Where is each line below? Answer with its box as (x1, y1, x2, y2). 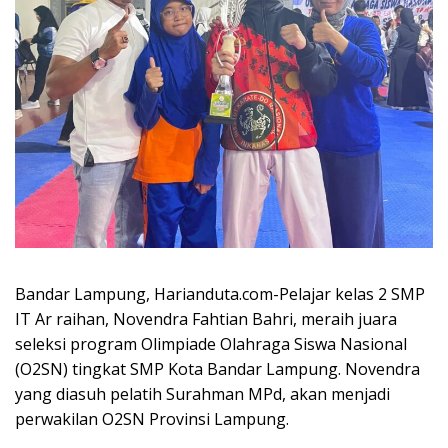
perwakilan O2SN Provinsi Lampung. (15, 407, 289, 430)
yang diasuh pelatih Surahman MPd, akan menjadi (15, 382, 390, 405)
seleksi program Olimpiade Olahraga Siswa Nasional (15, 332, 407, 355)
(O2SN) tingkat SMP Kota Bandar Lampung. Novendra (15, 357, 420, 380)
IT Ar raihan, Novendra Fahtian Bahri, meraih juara (15, 307, 397, 330)
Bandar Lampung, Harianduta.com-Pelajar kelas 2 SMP (15, 282, 425, 305)
